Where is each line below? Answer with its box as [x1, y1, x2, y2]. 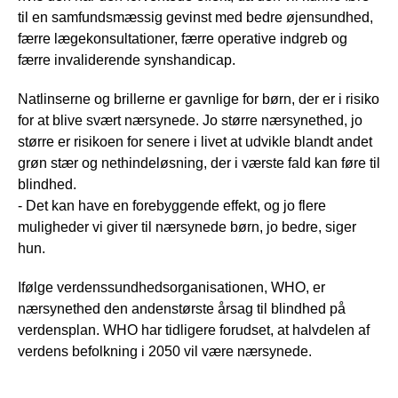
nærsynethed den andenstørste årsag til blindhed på [18, 300, 346, 316]
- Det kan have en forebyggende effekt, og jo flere [18, 197, 326, 213]
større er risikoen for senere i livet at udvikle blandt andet [18, 133, 372, 149]
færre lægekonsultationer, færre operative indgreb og [18, 30, 347, 46]
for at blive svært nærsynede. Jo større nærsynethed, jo [18, 112, 362, 128]
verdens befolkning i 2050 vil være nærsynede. [18, 343, 312, 359]
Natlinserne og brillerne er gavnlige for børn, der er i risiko [18, 91, 379, 107]
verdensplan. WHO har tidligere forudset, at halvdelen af [18, 322, 370, 338]
